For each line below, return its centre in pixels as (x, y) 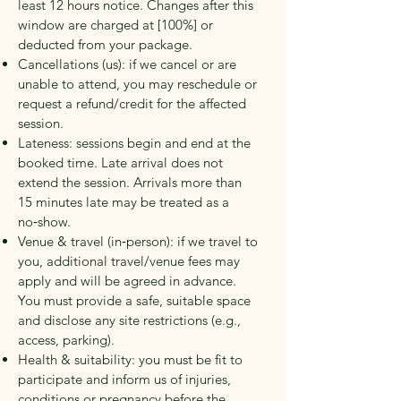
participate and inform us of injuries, (124, 380)
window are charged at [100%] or (115, 25)
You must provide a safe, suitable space (134, 301)
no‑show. (44, 222)
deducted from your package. (105, 45)
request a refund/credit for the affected (132, 104)
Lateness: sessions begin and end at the (134, 143)
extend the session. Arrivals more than (130, 183)
